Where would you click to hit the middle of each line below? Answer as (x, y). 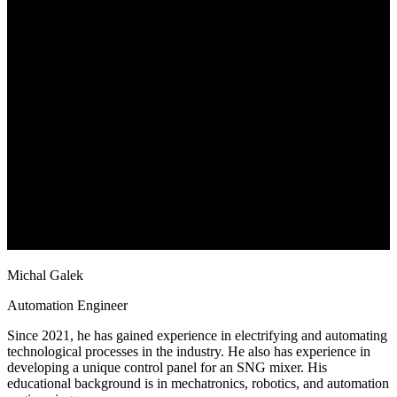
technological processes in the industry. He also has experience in (189, 351)
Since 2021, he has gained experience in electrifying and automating (197, 335)
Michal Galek (45, 275)
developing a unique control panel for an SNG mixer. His (167, 367)
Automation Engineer (67, 305)
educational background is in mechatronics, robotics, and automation (198, 383)
